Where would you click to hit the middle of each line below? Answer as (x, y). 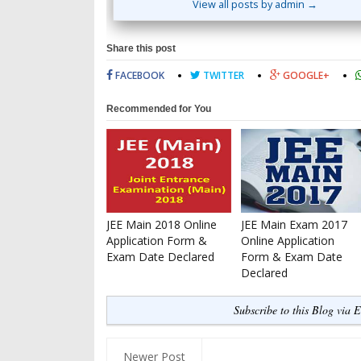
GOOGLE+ (305, 76)
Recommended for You (159, 109)
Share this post (141, 49)
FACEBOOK (139, 76)
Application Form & (157, 241)
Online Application (288, 241)
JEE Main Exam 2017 (294, 225)
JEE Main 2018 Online (162, 225)
